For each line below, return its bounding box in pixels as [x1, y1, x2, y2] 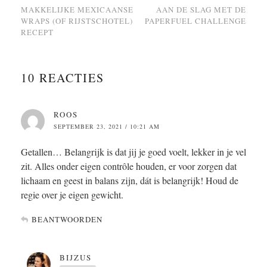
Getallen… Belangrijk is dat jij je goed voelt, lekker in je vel [21, 145, 246, 159]
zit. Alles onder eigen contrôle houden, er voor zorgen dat [21, 160, 237, 173]
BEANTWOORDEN [32, 214, 103, 225]
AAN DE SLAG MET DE [156, 4, 246, 15]
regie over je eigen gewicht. [21, 188, 123, 201]
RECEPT [21, 27, 54, 38]
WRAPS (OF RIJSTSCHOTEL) [21, 15, 133, 27]
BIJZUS [60, 252, 92, 263]
